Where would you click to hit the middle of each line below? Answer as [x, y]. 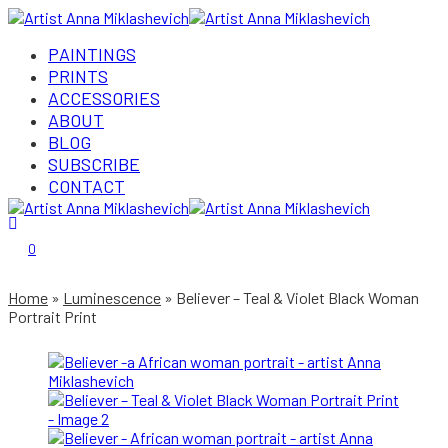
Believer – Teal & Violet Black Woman [297, 297]
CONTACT [86, 186]
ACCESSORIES [104, 98]
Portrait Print [52, 316]
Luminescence [112, 297]
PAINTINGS [92, 54]
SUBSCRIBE [94, 164]
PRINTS [78, 76]
